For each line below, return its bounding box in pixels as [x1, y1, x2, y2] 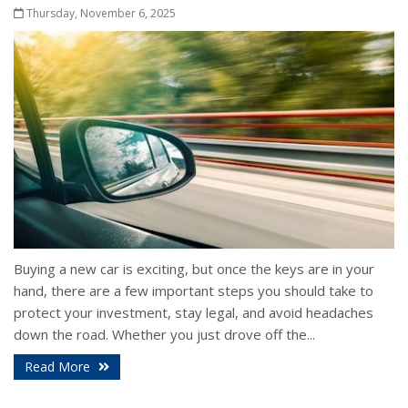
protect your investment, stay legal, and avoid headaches [14, 303, 373, 322]
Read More [25, 358, 94, 376]
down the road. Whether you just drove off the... [14, 325, 315, 344]
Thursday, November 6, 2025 [24, 5, 176, 21]
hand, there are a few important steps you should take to [14, 281, 373, 301]
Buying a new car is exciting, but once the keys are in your [14, 260, 374, 279]
